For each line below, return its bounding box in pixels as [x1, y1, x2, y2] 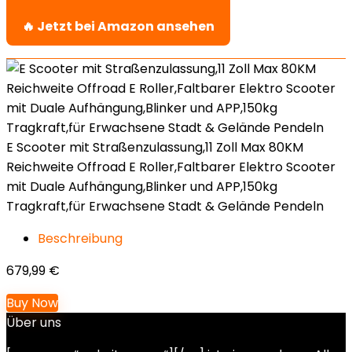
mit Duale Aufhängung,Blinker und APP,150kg [6, 178, 277, 196]
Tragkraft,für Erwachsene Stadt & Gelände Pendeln [6, 197, 324, 215]
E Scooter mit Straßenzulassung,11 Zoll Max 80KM [6, 138, 303, 156]
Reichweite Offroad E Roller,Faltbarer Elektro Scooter [6, 158, 335, 176]
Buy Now [6, 294, 58, 312]
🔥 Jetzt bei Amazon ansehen [22, 17, 214, 35]
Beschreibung [38, 229, 123, 247]
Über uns [6, 313, 61, 332]
